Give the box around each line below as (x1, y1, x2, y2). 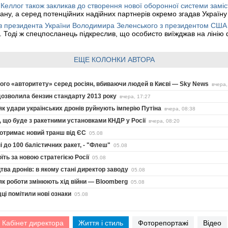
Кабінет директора (2, 218, 64, 227)
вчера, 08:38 (164, 105, 195, 111)
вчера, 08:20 (149, 118, 180, 124)
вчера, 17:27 (120, 93, 151, 99)
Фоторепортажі (138, 218, 188, 227)
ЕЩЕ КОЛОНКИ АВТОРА (73, 55, 155, 64)
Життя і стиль (78, 218, 123, 227)
